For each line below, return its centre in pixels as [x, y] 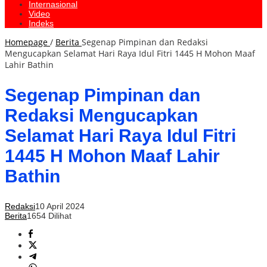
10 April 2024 [60, 207]
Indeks [41, 24]
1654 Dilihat [49, 216]
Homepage [26, 42]
